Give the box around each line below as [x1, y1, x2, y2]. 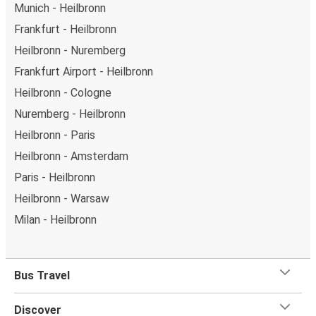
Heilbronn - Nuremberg [14, 43, 126, 57]
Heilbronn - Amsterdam [14, 149, 128, 163]
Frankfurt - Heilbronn [14, 22, 116, 36]
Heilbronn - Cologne [14, 85, 111, 99]
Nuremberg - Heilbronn [14, 107, 126, 121]
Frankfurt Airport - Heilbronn [14, 64, 153, 78]
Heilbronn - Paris [14, 128, 95, 142]
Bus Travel [14, 268, 70, 282]
